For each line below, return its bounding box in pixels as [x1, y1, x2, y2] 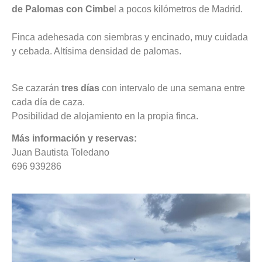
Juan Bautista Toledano [12, 147, 109, 158]
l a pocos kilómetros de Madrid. [114, 4, 245, 15]
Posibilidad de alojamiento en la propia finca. [12, 111, 198, 121]
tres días [59, 82, 99, 93]
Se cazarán [12, 82, 59, 93]
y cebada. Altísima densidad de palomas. [12, 46, 181, 57]
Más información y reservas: [12, 133, 137, 144]
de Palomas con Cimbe [12, 4, 114, 15]
